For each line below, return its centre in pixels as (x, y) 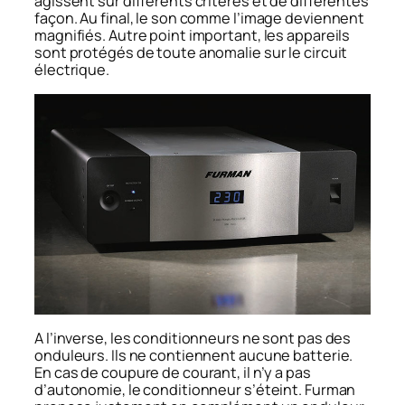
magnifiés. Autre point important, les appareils (193, 36)
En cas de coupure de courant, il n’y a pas (173, 372)
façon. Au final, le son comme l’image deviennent (200, 19)
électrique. (72, 70)
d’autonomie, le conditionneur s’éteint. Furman (195, 389)
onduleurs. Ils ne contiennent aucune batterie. (194, 355)
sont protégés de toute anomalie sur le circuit (191, 53)
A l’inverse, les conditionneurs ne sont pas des (193, 338)
